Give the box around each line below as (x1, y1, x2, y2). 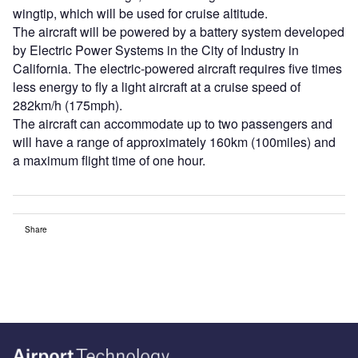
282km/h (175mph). (13, 96, 122, 115)
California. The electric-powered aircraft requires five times (13, 59, 342, 78)
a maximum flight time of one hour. (13, 151, 205, 170)
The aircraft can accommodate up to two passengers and (13, 114, 332, 133)
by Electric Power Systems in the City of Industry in (13, 41, 299, 60)
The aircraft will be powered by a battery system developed (13, 22, 344, 42)
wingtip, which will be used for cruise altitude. (13, 4, 268, 23)
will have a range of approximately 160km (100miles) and (13, 133, 336, 152)
